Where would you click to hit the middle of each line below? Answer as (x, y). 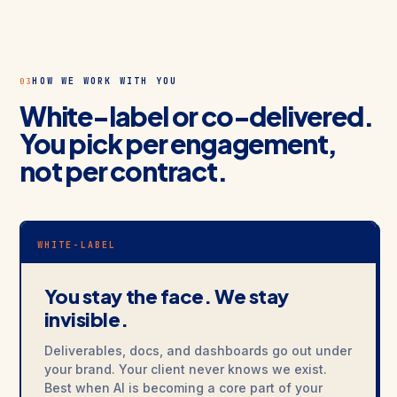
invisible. (86, 319)
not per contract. (124, 171)
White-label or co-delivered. (197, 116)
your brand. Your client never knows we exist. (185, 369)
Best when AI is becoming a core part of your (183, 388)
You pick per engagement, (179, 144)
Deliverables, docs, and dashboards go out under (198, 350)
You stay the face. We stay (167, 296)
